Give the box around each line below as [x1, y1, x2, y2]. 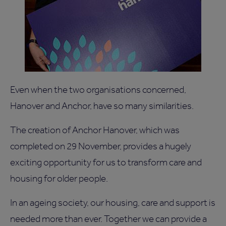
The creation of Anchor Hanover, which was [10, 124, 180, 136]
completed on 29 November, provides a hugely [10, 140, 191, 152]
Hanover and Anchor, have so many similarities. [10, 100, 194, 112]
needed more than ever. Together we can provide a [10, 213, 207, 225]
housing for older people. [10, 173, 108, 185]
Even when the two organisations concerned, [10, 84, 186, 96]
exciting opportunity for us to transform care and [10, 156, 202, 168]
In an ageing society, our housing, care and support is [10, 197, 215, 209]
